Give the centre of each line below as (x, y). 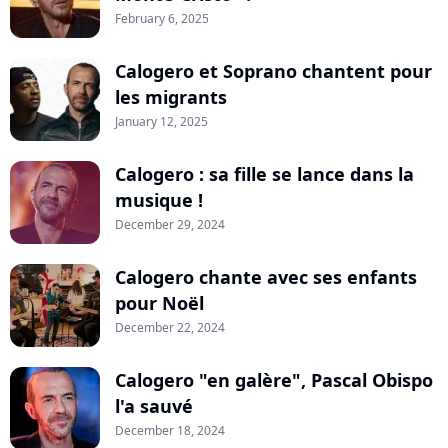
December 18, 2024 (170, 431)
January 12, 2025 (161, 122)
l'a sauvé (154, 406)
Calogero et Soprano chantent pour (273, 71)
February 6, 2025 (162, 19)
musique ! (159, 200)
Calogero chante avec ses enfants (266, 277)
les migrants (171, 97)
